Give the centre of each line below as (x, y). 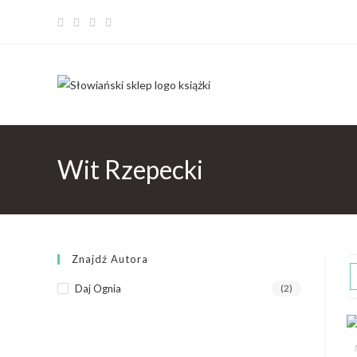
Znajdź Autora (110, 259)
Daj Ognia (98, 288)
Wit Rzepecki (130, 169)
